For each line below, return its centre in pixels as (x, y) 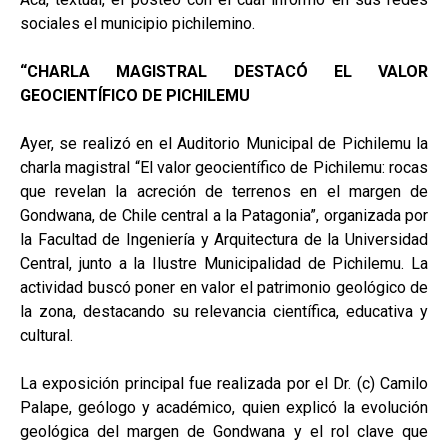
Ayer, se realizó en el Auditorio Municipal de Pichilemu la (224, 144)
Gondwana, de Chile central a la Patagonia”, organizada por (224, 216)
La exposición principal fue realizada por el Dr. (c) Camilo (224, 384)
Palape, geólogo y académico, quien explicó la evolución (224, 408)
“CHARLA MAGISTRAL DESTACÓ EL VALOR (224, 72)
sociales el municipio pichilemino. (137, 24)
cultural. (46, 336)
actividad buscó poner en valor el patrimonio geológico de (224, 288)
